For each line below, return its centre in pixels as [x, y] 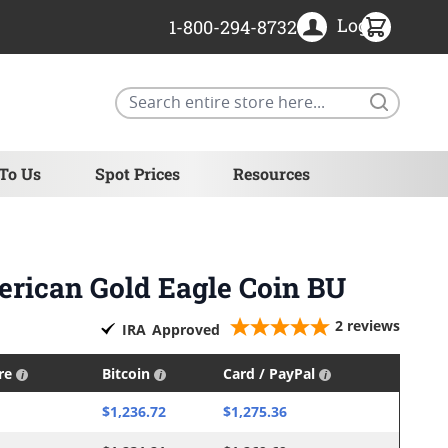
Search [422, 95]
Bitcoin [128, 374]
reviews [373, 326]
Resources [271, 174]
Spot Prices [137, 174]
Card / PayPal [271, 374]
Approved [186, 329]
